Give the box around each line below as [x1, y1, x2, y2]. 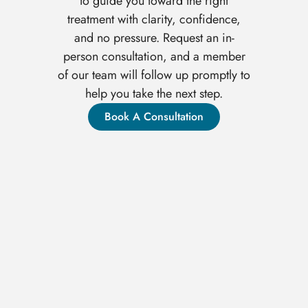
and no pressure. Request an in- [74, 29, 234, 47]
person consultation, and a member [63, 47, 245, 66]
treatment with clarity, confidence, [67, 10, 241, 29]
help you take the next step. [85, 85, 223, 103]
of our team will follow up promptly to [58, 66, 250, 85]
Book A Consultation [104, 109, 203, 125]
